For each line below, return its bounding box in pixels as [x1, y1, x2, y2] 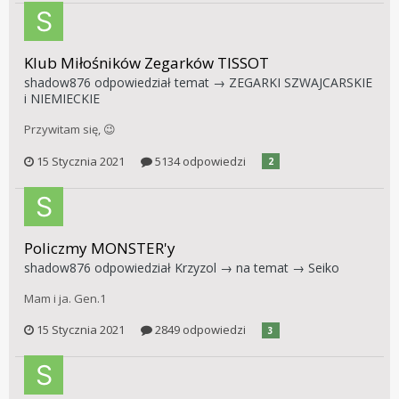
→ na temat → [216, 258, 308, 276]
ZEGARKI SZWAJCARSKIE [229, 74, 372, 92]
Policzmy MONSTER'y [24, 237, 175, 258]
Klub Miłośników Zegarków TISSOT [24, 53, 269, 74]
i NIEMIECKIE [24, 90, 100, 108]
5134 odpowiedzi [152, 152, 246, 169]
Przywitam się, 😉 [24, 121, 116, 138]
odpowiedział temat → [91, 74, 229, 92]
